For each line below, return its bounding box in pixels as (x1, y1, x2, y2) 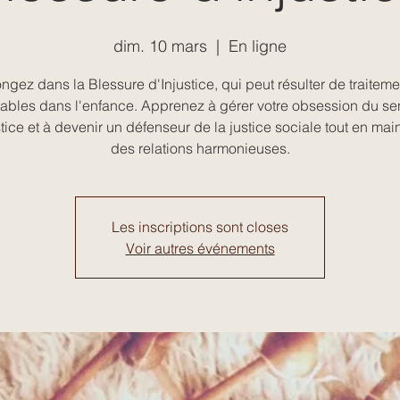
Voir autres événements (125, 238, 275, 257)
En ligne (229, 35, 287, 56)
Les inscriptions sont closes (112, 217, 288, 236)
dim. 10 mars (113, 35, 207, 56)
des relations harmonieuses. (110, 138, 290, 157)
